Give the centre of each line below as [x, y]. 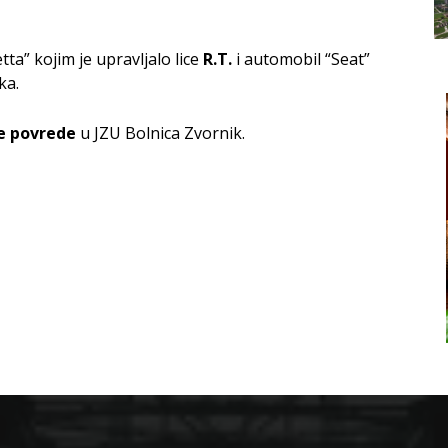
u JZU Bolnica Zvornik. [160, 133]
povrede [43, 133]
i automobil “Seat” [301, 59]
